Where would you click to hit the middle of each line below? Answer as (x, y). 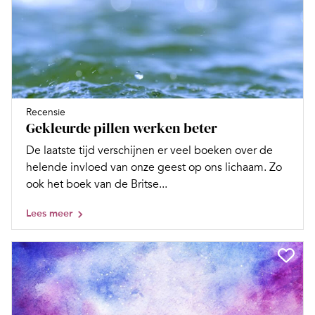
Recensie (46, 112)
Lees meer (49, 214)
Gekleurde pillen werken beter (122, 128)
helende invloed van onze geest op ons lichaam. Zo (154, 168)
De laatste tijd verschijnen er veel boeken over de (149, 151)
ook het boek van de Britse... (97, 185)
